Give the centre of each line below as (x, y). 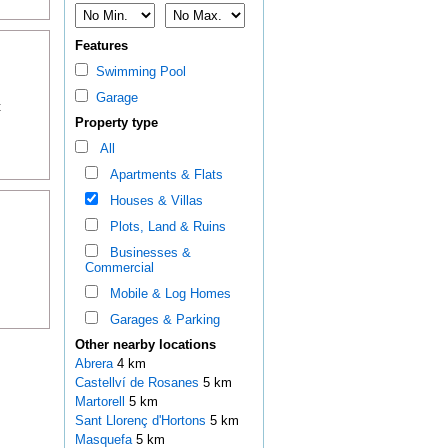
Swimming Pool (136, 72)
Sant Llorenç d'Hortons (142, 421)
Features (101, 46)
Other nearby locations (145, 345)
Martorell (101, 402)
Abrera (95, 364)
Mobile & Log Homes (166, 294)
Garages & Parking (160, 320)
